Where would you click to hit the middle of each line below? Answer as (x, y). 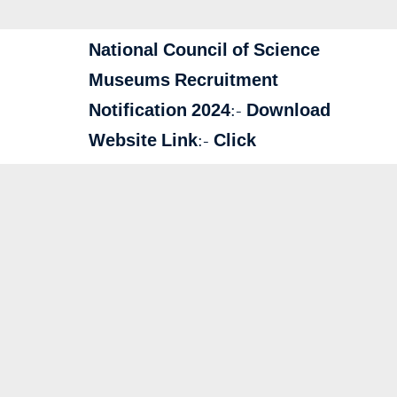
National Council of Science (204, 51)
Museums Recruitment (183, 81)
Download (288, 111)
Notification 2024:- (167, 111)
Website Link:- (151, 141)
